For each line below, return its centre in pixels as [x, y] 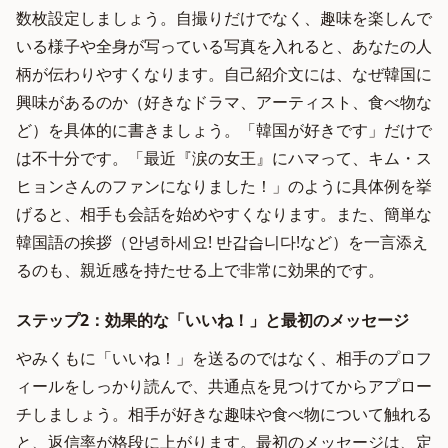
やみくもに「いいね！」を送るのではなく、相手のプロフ [224, 358]
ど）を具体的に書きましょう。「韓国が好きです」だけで [224, 130]
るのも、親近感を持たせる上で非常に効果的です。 [200, 270]
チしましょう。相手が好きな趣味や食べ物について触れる [224, 414]
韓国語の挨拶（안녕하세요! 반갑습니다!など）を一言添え [222, 242]
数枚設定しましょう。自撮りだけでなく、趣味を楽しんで [224, 18]
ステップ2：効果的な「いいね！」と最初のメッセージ [212, 320]
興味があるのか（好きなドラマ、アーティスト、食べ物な [224, 102]
